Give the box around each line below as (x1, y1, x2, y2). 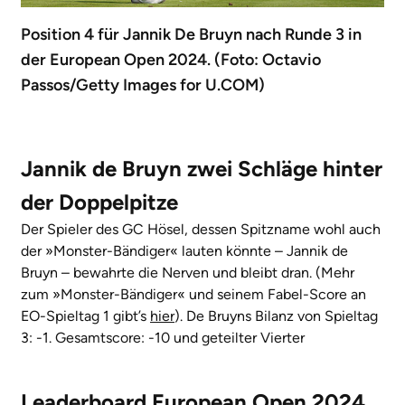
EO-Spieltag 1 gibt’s (21, 307, 150, 325)
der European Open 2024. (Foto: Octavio (21, 50, 321, 71)
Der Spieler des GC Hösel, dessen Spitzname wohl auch (21, 221, 381, 239)
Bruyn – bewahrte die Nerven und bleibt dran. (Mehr (21, 264, 354, 282)
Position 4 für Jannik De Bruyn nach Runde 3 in (21, 24, 362, 45)
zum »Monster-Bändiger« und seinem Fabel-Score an (21, 286, 366, 304)
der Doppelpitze (21, 189, 178, 216)
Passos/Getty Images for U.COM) (21, 75, 265, 96)
